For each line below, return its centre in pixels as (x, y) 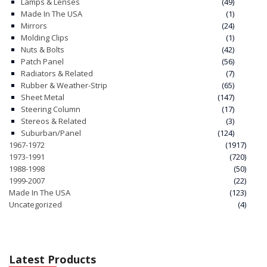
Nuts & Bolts (43, 49)
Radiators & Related (57, 73)
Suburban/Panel (51, 133)
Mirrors (34, 25)
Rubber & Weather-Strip (64, 85)
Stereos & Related (54, 121)
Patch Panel (42, 61)
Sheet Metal (43, 97)
